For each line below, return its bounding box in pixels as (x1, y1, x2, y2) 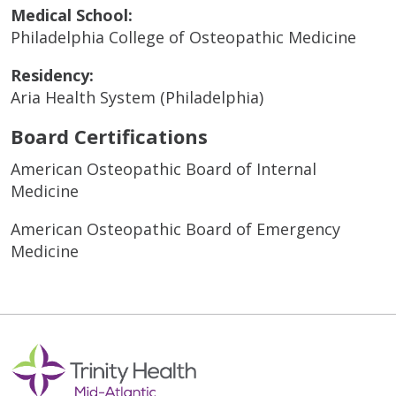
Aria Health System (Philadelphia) (11, 86, 263, 108)
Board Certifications (11, 122, 208, 149)
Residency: (11, 64, 94, 86)
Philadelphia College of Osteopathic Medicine (11, 26, 356, 48)
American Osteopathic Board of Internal (11, 157, 316, 179)
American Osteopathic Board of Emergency (11, 217, 340, 240)
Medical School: (11, 4, 133, 26)
